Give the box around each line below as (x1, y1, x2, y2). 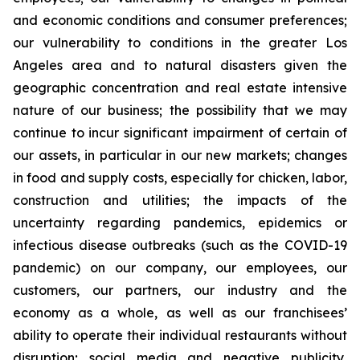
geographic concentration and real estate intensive (13, 80, 347, 96)
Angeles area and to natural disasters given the (13, 57, 347, 73)
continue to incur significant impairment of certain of (13, 125, 347, 141)
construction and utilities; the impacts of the (13, 192, 347, 208)
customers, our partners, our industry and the (13, 282, 347, 298)
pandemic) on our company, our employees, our (13, 260, 347, 276)
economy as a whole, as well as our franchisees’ (13, 305, 347, 321)
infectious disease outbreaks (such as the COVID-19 (13, 237, 347, 253)
